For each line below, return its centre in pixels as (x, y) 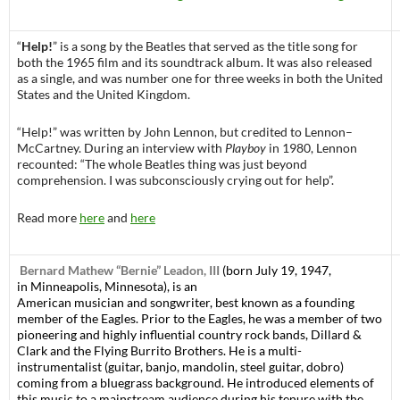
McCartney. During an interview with (121, 148)
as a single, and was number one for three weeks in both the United (200, 79)
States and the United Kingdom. (104, 95)
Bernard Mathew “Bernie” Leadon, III (120, 271)
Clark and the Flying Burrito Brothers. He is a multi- (159, 351)
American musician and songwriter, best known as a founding (186, 303)
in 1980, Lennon (312, 148)
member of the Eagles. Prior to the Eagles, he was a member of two (200, 319)
